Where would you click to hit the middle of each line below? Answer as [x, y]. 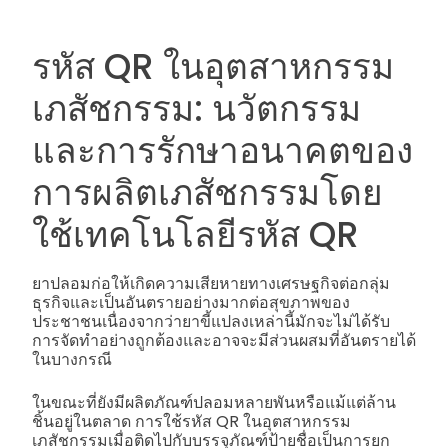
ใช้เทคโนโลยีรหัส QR [195, 235]
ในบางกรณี [72, 359]
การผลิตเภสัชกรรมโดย [207, 193]
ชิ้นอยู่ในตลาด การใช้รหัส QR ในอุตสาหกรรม [191, 421]
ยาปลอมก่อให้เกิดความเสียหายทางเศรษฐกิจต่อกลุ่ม [211, 283]
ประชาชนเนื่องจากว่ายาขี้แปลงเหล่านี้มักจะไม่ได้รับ [211, 321]
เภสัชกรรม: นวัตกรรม [196, 109]
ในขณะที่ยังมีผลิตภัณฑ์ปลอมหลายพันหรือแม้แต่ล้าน [214, 402]
